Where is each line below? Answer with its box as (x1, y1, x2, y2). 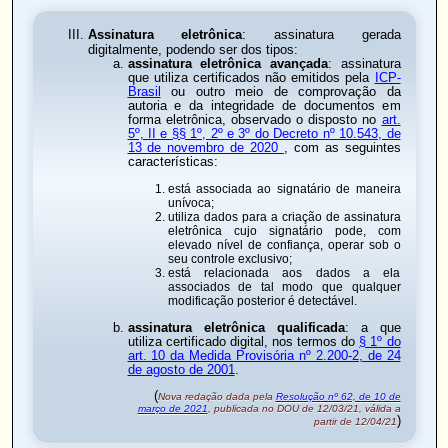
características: (127, 155, 218, 170)
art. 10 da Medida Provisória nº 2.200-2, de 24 (127, 348, 401, 363)
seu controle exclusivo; (167, 251, 292, 266)
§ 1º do (359, 334, 401, 349)
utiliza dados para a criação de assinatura (167, 209, 401, 224)
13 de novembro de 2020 (127, 141, 284, 156)
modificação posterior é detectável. (167, 293, 357, 308)
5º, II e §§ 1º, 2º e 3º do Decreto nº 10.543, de (127, 127, 401, 142)
